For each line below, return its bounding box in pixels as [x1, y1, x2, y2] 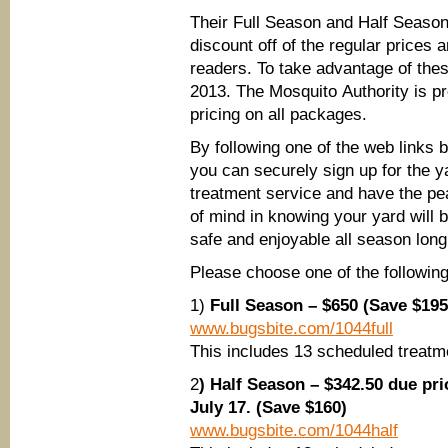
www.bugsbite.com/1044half [190, 421, 398, 440]
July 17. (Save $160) [190, 398, 347, 417]
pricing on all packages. [190, 105, 367, 124]
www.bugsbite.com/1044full [190, 319, 393, 338]
